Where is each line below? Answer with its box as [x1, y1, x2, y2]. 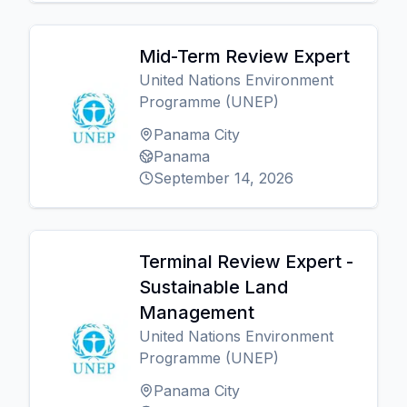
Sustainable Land [139, 276, 288, 298]
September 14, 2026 [154, 169, 293, 187]
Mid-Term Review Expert [139, 45, 350, 67]
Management [139, 302, 254, 323]
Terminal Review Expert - [139, 251, 353, 273]
